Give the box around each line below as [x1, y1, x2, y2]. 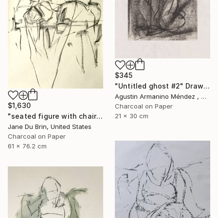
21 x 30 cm [115, 111, 148, 120]
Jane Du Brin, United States [8, 122, 91, 130]
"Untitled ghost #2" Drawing [203, 81, 210, 90]
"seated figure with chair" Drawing [96, 111, 103, 120]
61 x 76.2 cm [8, 142, 47, 150]
